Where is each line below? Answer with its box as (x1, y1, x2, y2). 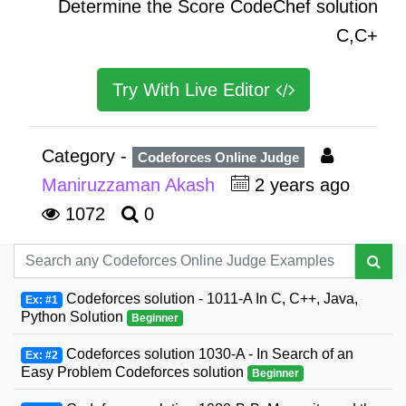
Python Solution (21, 308, 127, 324)
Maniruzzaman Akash (42, 174, 220, 195)
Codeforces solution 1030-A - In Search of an (62, 345, 353, 362)
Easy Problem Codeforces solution (21, 363, 247, 380)
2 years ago (249, 174, 355, 195)
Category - (42, 145, 132, 166)
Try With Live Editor (111, 79, 275, 100)
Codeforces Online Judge (138, 149, 299, 165)
